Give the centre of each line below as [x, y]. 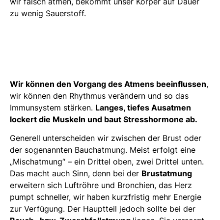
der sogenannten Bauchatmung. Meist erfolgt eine [103, 150]
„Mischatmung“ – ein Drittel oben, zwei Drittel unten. [107, 162]
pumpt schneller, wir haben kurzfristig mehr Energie [106, 197]
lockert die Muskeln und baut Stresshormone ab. [104, 119]
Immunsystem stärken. [53, 108]
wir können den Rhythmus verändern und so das [99, 96]
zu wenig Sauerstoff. [48, 13]
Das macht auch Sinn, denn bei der [76, 174]
